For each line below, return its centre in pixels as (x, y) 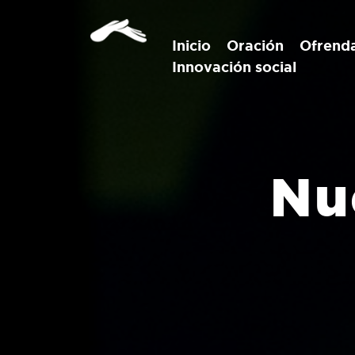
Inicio (191, 45)
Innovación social (234, 67)
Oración (255, 45)
